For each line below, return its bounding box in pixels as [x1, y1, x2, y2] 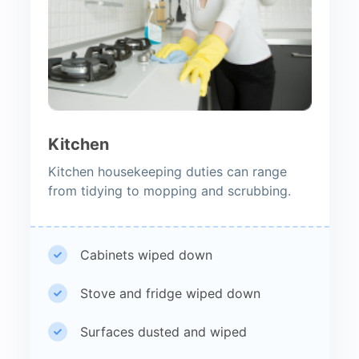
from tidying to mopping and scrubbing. [47, 182, 291, 199]
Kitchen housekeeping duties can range [47, 163, 287, 179]
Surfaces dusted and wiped [79, 323, 247, 340]
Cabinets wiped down [79, 246, 212, 263]
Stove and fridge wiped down [79, 284, 260, 301]
